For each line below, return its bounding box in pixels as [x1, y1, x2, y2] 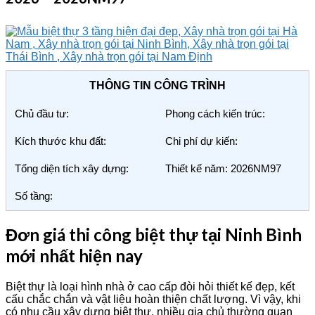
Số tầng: [15, 189, 53, 202]
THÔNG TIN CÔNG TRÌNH [89, 79, 226, 91]
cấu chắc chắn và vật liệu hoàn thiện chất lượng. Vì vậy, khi [6, 293, 301, 306]
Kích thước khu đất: [15, 134, 106, 147]
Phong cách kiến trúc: [165, 107, 265, 120]
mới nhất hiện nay [6, 245, 143, 266]
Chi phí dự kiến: [165, 134, 238, 147]
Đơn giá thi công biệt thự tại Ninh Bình [6, 224, 302, 245]
